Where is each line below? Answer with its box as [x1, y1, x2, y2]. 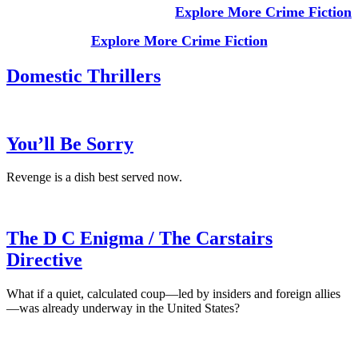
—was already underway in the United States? [6, 301, 240, 316]
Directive [6, 249, 82, 271]
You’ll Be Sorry [6, 133, 133, 154]
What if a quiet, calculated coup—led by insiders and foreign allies [6, 287, 340, 301]
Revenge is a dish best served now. [6, 170, 182, 185]
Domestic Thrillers [6, 65, 161, 86]
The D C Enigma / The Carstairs [6, 228, 272, 249]
